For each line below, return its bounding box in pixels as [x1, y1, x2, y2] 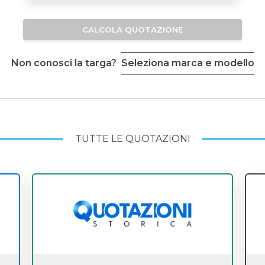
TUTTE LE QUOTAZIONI [75, 133, 190, 145]
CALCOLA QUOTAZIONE [82, 25, 183, 35]
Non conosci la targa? [11, 57, 117, 69]
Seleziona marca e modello [121, 57, 254, 69]
